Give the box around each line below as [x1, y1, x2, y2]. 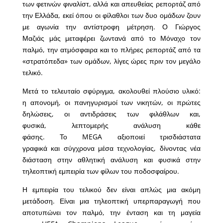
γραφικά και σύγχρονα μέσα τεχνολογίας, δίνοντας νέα [22, 143, 201, 153]
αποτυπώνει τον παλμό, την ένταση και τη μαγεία [22, 208, 201, 218]
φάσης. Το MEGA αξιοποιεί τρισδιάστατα [22, 132, 201, 142]
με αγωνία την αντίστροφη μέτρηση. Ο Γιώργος [22, 22, 201, 32]
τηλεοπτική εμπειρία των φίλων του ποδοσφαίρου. [22, 166, 179, 176]
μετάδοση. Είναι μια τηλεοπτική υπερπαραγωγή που [22, 196, 201, 206]
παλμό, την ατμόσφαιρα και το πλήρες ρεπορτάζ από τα [22, 45, 201, 55]
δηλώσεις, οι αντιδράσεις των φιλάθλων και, [22, 109, 201, 119]
